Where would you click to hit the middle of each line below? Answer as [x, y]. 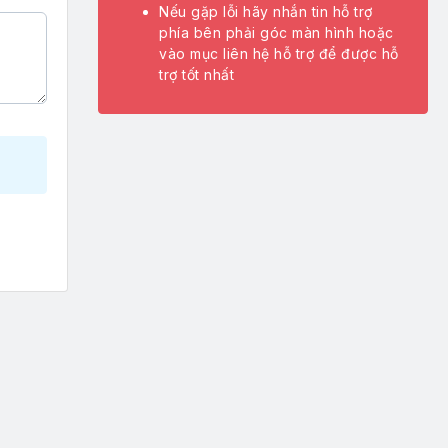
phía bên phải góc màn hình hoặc [276, 32]
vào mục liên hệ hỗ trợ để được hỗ [279, 53]
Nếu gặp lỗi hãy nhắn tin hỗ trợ [266, 11]
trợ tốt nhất [197, 74]
